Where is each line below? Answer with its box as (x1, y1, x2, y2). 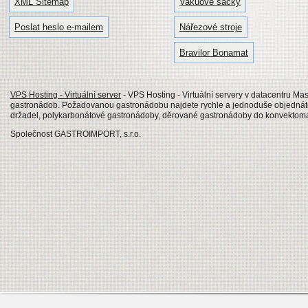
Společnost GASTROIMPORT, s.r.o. (10, 129, 141, 139)
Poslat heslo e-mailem (14, 21, 103, 32)
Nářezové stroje (179, 21, 242, 32)
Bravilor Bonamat (179, 47, 248, 58)
